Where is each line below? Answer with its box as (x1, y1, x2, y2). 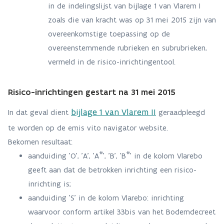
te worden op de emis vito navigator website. (8, 123, 168, 132)
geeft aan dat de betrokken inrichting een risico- (28, 165, 196, 174)
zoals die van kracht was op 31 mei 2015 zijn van (48, 15, 216, 24)
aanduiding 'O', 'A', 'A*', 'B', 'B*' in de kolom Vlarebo (28, 151, 202, 160)
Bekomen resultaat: (8, 137, 72, 146)
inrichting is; (28, 179, 71, 188)
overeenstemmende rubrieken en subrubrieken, (48, 43, 207, 52)
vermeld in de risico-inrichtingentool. (48, 57, 178, 66)
